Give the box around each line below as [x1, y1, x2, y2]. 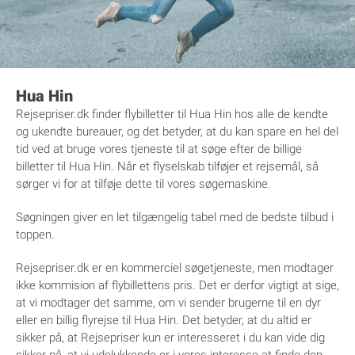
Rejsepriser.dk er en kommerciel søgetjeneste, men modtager [16, 261, 334, 276]
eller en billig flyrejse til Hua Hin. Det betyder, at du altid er [16, 313, 311, 328]
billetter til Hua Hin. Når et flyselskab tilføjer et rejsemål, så [16, 159, 319, 174]
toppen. [16, 227, 55, 242]
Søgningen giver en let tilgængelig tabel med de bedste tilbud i [16, 210, 334, 225]
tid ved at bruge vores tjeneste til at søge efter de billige [16, 142, 302, 157]
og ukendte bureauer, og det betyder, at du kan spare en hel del [16, 124, 338, 139]
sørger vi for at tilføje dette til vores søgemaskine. [16, 177, 271, 192]
